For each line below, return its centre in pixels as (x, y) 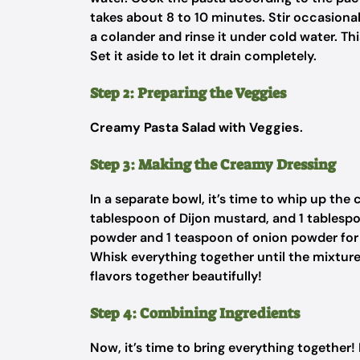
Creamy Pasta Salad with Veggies (195, 127)
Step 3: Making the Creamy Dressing (213, 165)
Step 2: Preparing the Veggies (188, 93)
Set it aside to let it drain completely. (203, 56)
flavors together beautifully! (176, 276)
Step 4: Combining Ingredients (195, 313)
